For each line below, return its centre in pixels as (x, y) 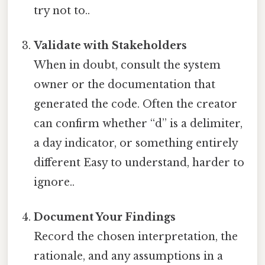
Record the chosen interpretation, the (136, 237)
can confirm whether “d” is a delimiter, (138, 124)
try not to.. (62, 10)
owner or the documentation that (125, 85)
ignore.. (54, 182)
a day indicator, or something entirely (136, 143)
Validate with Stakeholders (111, 46)
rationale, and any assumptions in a (129, 256)
